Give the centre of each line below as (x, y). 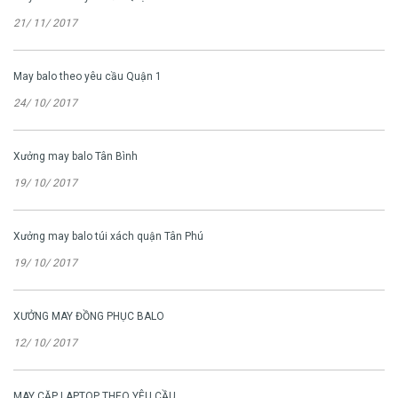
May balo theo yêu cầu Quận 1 (88, 77)
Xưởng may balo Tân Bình (76, 157)
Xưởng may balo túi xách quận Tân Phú (108, 237)
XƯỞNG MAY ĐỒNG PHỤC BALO (89, 317)
